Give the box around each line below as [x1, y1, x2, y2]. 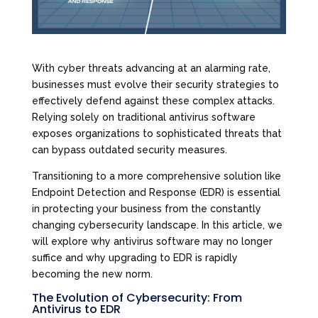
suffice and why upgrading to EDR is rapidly [31, 251, 238, 263]
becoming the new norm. [31, 268, 153, 280]
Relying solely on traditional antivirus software [31, 111, 256, 123]
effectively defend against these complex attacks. [31, 94, 275, 106]
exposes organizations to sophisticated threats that [31, 127, 282, 139]
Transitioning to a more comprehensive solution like [31, 170, 281, 182]
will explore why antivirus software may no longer [31, 235, 273, 247]
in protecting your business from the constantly [31, 202, 261, 214]
